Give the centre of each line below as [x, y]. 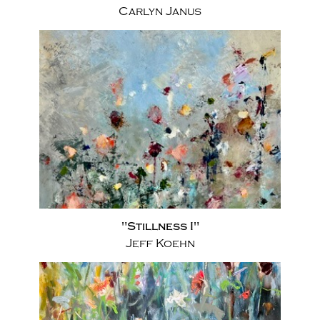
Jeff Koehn [160, 244]
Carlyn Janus [160, 11]
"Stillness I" [160, 226]
